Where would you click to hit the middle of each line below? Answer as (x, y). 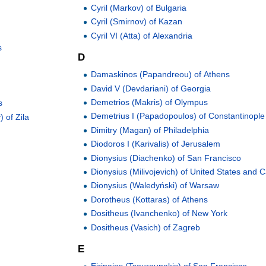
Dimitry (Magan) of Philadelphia (150, 130)
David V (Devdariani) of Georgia (151, 88)
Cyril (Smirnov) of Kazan (137, 22)
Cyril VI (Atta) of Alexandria (142, 35)
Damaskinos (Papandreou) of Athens (161, 75)
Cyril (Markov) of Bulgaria (139, 7)
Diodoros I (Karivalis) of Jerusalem (156, 144)
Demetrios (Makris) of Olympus (150, 102)
